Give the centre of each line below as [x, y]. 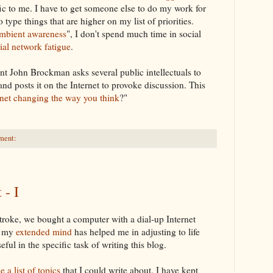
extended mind [44, 231]
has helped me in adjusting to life [136, 231]
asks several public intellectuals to [136, 72]
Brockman [50, 72]
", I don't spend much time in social [134, 33]
